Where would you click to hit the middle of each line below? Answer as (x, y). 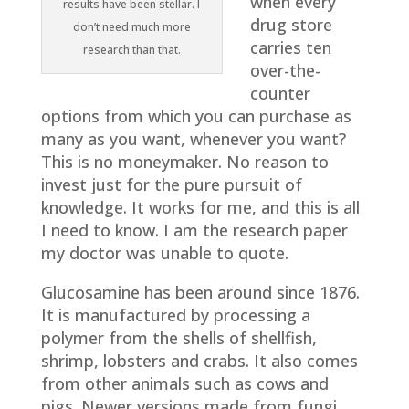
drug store (291, 25)
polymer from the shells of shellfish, (178, 338)
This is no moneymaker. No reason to (184, 162)
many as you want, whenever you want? (193, 139)
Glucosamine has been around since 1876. (200, 292)
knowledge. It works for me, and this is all (200, 207)
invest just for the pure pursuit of (171, 184)
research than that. (131, 50)
